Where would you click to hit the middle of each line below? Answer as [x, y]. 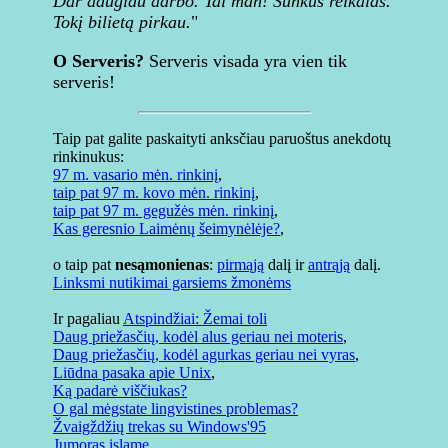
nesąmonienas [162, 264]
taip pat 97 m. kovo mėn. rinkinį [154, 192]
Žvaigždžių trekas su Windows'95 [159, 426]
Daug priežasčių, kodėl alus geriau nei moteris [198, 336]
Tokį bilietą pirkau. [122, 22]
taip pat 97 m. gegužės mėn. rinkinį [163, 210]
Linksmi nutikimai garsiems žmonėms [172, 282]
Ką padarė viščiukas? [120, 390]
